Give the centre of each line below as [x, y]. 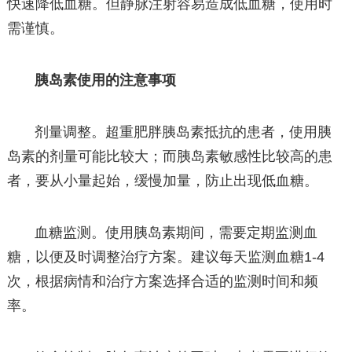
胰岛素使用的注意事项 [106, 80]
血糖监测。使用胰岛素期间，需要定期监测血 [176, 233]
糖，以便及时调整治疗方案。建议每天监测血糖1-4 [165, 257]
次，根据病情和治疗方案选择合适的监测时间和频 [162, 282]
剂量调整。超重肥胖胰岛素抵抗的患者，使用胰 [183, 132]
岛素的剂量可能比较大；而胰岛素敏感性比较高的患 [169, 157]
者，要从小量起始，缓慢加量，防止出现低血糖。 [162, 181]
